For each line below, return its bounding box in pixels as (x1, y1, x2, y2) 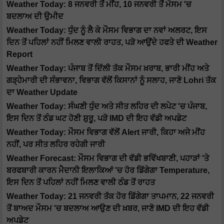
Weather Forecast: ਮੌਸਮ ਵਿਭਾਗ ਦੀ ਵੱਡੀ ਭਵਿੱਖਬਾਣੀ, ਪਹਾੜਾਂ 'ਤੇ (6, 154, 209, 163)
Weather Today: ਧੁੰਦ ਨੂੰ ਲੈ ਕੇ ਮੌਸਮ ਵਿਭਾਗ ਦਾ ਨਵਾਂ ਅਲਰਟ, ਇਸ (6, 26, 207, 35)
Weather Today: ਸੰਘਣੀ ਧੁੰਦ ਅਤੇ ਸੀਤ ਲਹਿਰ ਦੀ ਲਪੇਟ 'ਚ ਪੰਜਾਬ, (6, 102, 207, 111)
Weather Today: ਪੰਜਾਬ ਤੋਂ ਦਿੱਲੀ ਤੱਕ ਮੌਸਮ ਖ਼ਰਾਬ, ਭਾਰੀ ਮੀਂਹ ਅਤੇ (6, 64, 209, 73)
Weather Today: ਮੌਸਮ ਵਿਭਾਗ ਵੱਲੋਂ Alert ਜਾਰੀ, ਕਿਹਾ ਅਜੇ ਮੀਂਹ (6, 128, 205, 137)
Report (6, 50, 32, 59)
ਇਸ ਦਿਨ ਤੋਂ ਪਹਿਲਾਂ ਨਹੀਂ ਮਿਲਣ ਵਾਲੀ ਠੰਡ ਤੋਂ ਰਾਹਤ (6, 178, 155, 187)
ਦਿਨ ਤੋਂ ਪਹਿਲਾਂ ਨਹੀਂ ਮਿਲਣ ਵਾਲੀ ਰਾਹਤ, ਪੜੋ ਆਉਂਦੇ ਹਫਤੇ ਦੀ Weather (6, 38, 217, 47)
